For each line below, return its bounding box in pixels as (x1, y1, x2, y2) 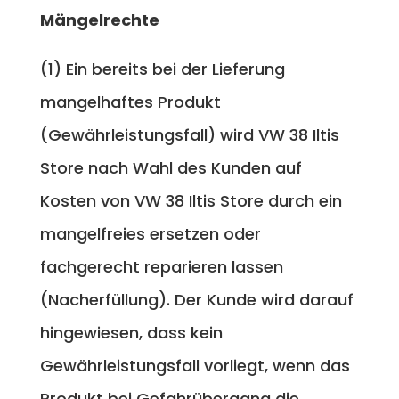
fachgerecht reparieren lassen (39, 255, 283, 278)
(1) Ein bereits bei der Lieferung (39, 57, 285, 80)
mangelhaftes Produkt (39, 90, 221, 113)
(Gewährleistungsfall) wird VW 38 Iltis (39, 123, 339, 146)
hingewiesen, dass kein (39, 321, 223, 344)
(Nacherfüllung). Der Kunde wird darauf (39, 288, 354, 311)
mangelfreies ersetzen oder (39, 222, 261, 245)
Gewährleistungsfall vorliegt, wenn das (39, 354, 350, 377)
